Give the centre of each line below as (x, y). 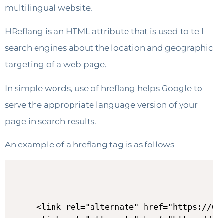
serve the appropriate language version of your (101, 104)
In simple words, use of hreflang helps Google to (104, 88)
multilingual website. (49, 8)
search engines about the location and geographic (109, 48)
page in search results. (51, 121)
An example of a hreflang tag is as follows (90, 145)
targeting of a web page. (56, 64)
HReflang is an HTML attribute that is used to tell (104, 31)
